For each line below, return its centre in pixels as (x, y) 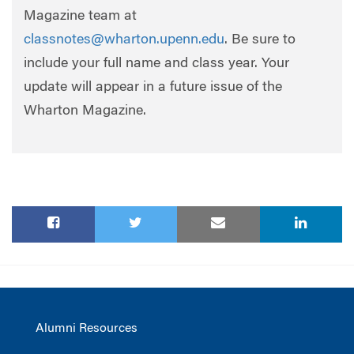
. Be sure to (260, 40)
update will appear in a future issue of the (153, 87)
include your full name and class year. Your (156, 64)
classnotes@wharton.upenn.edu (124, 40)
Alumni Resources (87, 329)
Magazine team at (80, 16)
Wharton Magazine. (85, 111)
